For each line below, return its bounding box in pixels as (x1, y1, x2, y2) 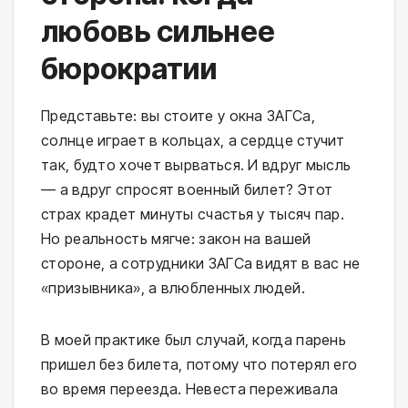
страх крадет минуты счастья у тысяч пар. (41, 204, 344, 223)
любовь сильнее (41, 13, 276, 49)
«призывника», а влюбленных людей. (41, 278, 305, 297)
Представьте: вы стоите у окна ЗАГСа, (41, 106, 315, 125)
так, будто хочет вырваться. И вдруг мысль (41, 155, 352, 174)
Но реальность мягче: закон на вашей (41, 229, 311, 248)
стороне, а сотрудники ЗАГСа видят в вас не (41, 253, 361, 272)
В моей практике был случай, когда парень (41, 330, 346, 349)
